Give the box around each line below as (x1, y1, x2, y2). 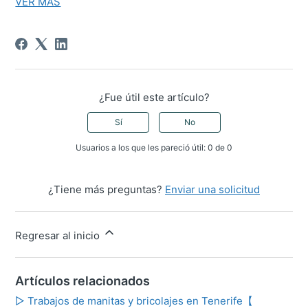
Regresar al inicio (15, 229, 103, 243)
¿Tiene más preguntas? (48, 183, 165, 197)
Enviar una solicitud (165, 183, 260, 197)
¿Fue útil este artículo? (98, 91, 210, 104)
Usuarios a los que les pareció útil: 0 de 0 (76, 142, 232, 153)
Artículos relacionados (15, 274, 151, 289)
